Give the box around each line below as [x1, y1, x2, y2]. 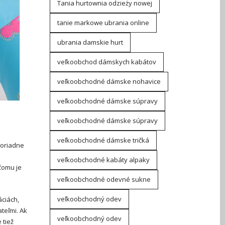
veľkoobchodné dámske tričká [57, 136, 149, 145]
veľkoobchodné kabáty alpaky [57, 155, 150, 164]
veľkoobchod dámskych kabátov [57, 57, 156, 66]
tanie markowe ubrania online [57, 18, 149, 27]
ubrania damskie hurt [57, 38, 123, 47]
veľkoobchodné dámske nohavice [57, 77, 161, 86]
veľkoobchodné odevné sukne [57, 175, 151, 184]
